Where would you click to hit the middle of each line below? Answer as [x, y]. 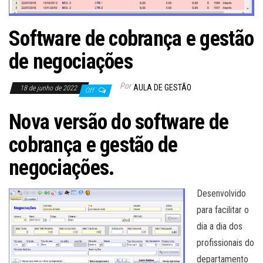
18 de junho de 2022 [49, 88]
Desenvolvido [221, 193]
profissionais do [225, 242]
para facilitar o [223, 210]
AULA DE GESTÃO [162, 87]
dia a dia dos [220, 226]
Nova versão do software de [119, 122]
